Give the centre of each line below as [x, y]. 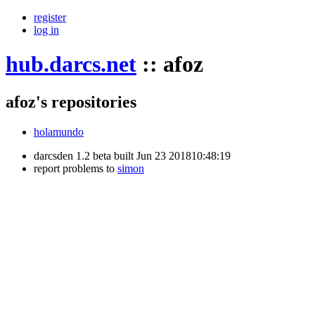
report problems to [76, 168]
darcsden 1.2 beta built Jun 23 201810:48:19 [132, 155]
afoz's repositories [71, 102]
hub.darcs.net [71, 64]
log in [46, 30]
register [50, 17]
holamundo [59, 131]
